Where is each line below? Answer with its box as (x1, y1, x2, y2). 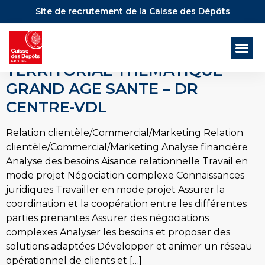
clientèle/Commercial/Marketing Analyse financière (6, 141, 248, 153)
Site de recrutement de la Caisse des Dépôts (35, 6, 230, 17)
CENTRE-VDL (6, 98, 107, 117)
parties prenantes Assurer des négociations (6, 212, 209, 224)
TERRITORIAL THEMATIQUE (6, 61, 223, 80)
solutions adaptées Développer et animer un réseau (6, 241, 253, 252)
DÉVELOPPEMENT (6, 43, 150, 62)
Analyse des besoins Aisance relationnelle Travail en (6, 156, 248, 167)
